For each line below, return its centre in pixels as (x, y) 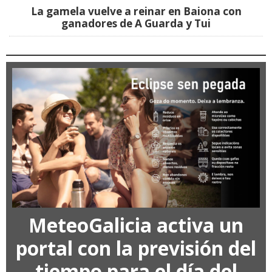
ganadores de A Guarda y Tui (136, 24)
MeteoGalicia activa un (136, 225)
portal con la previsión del (136, 248)
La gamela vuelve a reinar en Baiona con (136, 12)
